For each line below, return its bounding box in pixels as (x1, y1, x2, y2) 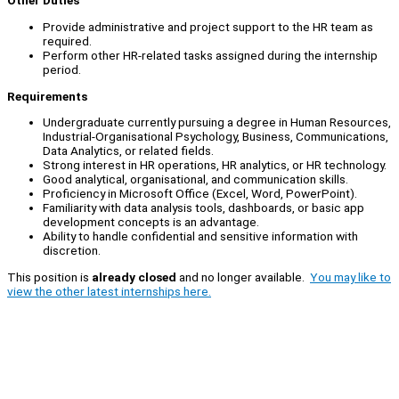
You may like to (310, 269, 391, 284)
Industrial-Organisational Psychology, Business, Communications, (43, 129, 388, 144)
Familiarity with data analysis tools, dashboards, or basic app (43, 200, 364, 216)
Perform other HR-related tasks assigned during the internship (43, 47, 378, 62)
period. (43, 61, 81, 77)
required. (43, 33, 92, 48)
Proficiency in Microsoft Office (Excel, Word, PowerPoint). (43, 186, 357, 201)
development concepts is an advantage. (43, 215, 259, 230)
